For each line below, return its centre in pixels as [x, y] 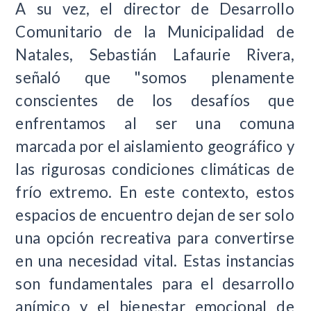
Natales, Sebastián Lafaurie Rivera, [155, 54]
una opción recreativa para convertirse [155, 237]
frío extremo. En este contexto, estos [155, 192]
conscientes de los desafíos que [155, 100]
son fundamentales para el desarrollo [155, 283]
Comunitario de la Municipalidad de [155, 31]
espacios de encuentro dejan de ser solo [155, 215]
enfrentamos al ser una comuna [155, 123]
